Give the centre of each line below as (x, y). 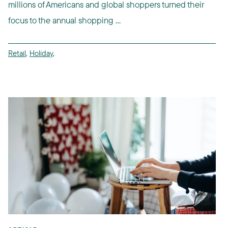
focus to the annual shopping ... (64, 20)
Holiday (41, 53)
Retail (17, 53)
